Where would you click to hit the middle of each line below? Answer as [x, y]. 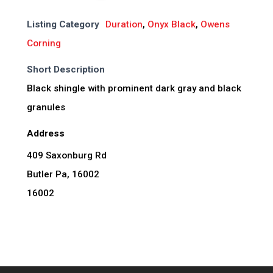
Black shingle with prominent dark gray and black [134, 88]
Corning [44, 43]
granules [46, 107]
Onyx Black [171, 24]
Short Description [66, 69]
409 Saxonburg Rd [66, 155]
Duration [124, 24]
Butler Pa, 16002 [63, 174]
